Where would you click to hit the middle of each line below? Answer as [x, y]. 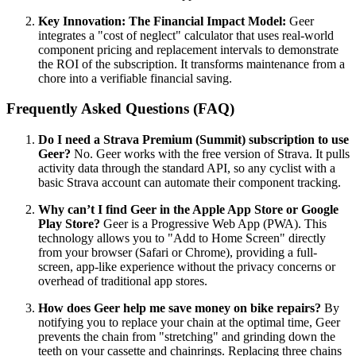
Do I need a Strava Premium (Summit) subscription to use [193, 139]
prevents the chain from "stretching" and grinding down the [187, 336]
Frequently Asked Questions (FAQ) [120, 109]
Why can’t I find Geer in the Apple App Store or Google [188, 209]
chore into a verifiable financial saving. [135, 78]
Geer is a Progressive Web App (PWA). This [213, 223]
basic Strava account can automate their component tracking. [190, 182]
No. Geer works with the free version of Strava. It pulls [210, 153]
